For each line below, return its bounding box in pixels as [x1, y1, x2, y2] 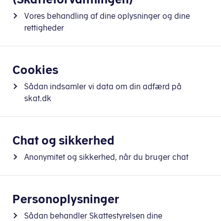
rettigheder [24, 23, 64, 32]
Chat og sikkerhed [12, 133, 114, 147]
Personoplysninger [12, 192, 119, 206]
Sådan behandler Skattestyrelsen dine [24, 211, 162, 220]
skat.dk [24, 94, 51, 103]
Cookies [12, 63, 58, 76]
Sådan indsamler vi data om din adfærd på [24, 82, 182, 91]
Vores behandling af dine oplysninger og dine [24, 11, 190, 20]
